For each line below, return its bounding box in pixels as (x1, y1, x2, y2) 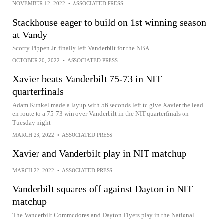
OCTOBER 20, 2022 (12, 57, 60, 63)
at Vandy (12, 29, 47, 40)
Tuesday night (12, 119, 51, 126)
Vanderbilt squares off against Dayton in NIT (12, 184, 193, 194)
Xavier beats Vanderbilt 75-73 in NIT (12, 74, 162, 84)
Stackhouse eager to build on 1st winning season (12, 17, 206, 28)
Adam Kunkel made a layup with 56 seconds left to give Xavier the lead (12, 101, 203, 109)
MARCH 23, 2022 (12, 132, 54, 138)
